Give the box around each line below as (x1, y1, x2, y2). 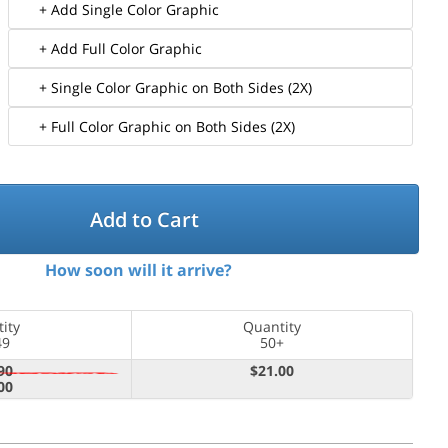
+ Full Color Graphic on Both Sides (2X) (39, 116, 296, 136)
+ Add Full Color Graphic (39, 38, 203, 58)
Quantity (242, 317, 301, 337)
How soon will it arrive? (44, 259, 232, 282)
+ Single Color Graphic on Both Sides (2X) (39, 77, 313, 97)
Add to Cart (89, 205, 199, 233)
